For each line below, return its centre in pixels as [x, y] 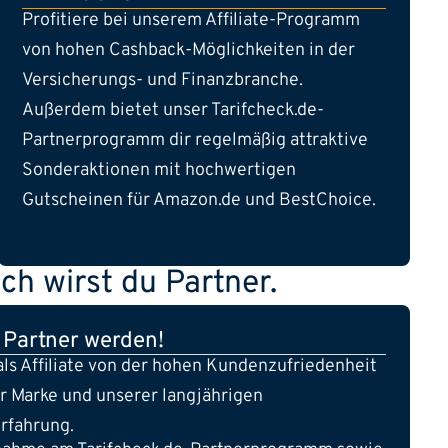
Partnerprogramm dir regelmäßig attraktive [195, 140]
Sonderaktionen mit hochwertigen [159, 170]
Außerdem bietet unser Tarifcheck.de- [173, 110]
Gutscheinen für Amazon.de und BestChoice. [199, 200]
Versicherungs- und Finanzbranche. [162, 80]
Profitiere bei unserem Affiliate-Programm [191, 20]
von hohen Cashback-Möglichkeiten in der [188, 50]
